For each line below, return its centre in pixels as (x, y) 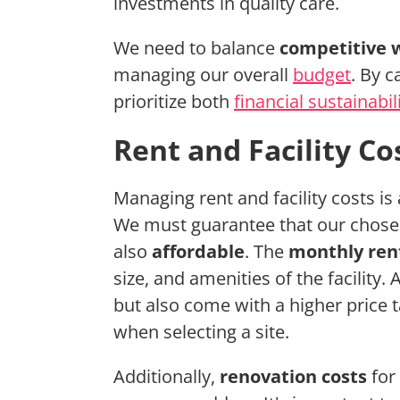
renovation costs (293, 377)
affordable (198, 252)
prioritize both (174, 102)
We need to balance (196, 48)
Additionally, (167, 377)
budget (322, 75)
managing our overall (203, 75)
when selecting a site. (201, 332)
